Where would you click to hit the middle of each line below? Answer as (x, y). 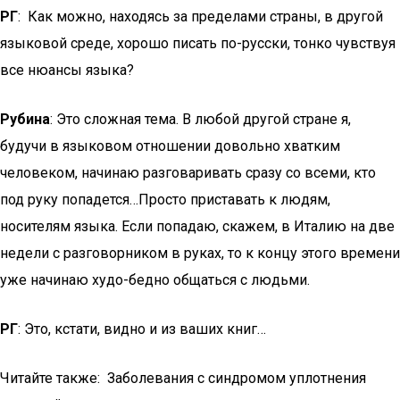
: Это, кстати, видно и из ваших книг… (142, 329)
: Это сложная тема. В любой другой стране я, (200, 119)
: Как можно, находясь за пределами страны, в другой (200, 17)
